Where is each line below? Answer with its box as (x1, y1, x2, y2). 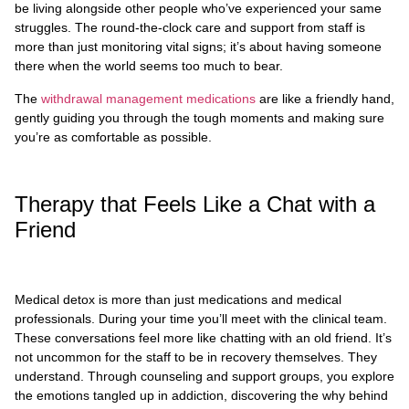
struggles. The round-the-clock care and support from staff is (15, 20, 365, 36)
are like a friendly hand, (256, 90, 394, 106)
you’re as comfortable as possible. (15, 129, 212, 144)
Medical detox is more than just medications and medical (15, 291, 341, 307)
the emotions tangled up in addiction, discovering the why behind (15, 387, 388, 403)
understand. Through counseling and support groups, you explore (15, 368, 394, 383)
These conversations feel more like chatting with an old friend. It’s (15, 330, 392, 345)
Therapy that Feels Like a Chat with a (15, 192, 375, 217)
